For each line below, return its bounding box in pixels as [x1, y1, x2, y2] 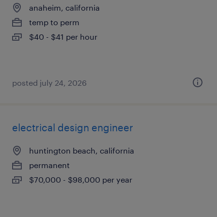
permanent [29, 160, 70, 170]
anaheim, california [29, 3, 100, 12]
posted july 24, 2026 [12, 78, 87, 87]
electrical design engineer [12, 122, 133, 133]
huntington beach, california [29, 146, 134, 155]
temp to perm [29, 17, 79, 27]
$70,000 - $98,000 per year [29, 175, 132, 184]
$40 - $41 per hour [29, 32, 97, 41]
